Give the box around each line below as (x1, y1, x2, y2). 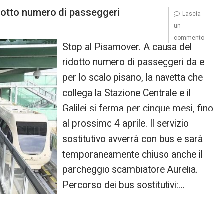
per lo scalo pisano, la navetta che (62, 72, 203, 83)
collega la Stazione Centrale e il (62, 87, 191, 99)
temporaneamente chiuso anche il (62, 149, 203, 160)
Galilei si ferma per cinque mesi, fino (62, 103, 214, 114)
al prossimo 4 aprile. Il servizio (62, 118, 189, 129)
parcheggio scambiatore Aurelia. (62, 164, 198, 175)
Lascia (182, 10, 201, 17)
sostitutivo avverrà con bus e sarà (62, 133, 203, 145)
